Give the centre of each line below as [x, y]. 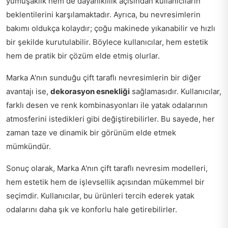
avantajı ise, [28, 91]
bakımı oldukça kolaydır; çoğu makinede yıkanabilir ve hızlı [111, 28]
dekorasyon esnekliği [90, 91]
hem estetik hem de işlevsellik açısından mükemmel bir [105, 182]
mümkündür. [28, 146]
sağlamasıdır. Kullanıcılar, [176, 91]
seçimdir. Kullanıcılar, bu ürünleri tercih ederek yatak [100, 195]
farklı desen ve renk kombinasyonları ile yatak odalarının [107, 105]
